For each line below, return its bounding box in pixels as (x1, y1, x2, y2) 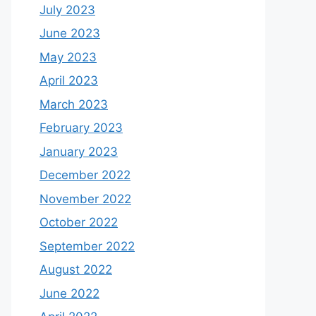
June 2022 (39, 286, 99, 300)
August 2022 (39, 262, 112, 276)
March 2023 (39, 97, 108, 111)
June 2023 (39, 26, 100, 40)
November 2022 (39, 191, 131, 206)
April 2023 (39, 73, 98, 87)
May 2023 (39, 49, 97, 64)
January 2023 (39, 144, 118, 159)
